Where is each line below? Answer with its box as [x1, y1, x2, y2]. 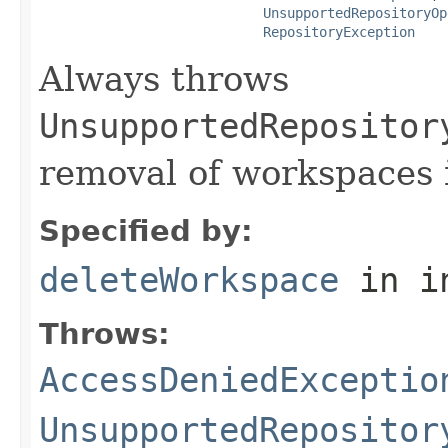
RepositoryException [263, 23, 415, 40]
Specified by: [39, 213, 253, 248]
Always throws [39, 58, 289, 99]
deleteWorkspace [39, 259, 339, 300]
